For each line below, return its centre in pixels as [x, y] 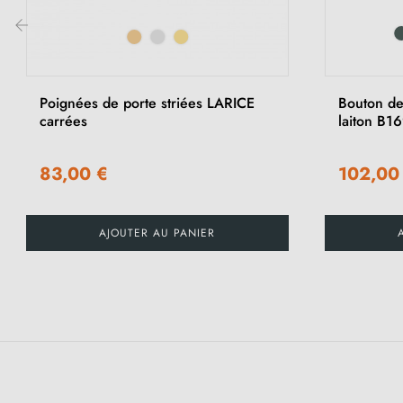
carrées [63, 121]
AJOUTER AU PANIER [157, 233]
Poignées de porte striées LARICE [147, 103]
